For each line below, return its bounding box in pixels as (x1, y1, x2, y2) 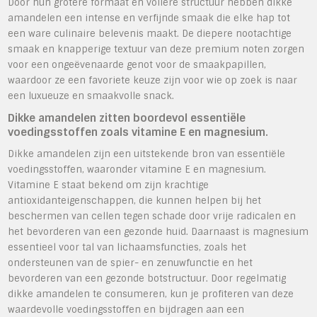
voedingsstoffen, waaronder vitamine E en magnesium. (8, 163, 267, 175)
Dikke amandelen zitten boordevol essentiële (8, 110, 246, 125)
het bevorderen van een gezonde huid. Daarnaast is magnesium (8, 225, 309, 238)
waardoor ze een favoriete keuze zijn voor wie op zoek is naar (8, 74, 298, 86)
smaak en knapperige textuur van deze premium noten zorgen (8, 42, 305, 55)
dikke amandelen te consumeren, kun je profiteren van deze (8, 287, 294, 300)
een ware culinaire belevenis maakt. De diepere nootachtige (8, 27, 292, 40)
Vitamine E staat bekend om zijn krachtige (8, 178, 209, 191)
